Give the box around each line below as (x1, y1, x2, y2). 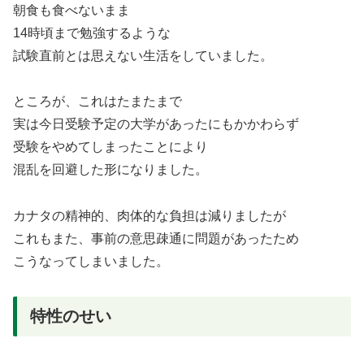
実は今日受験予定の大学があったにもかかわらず (13, 117, 299, 132)
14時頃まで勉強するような (13, 25, 171, 40)
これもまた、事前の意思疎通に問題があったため (13, 232, 299, 246)
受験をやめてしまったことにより (13, 140, 208, 154)
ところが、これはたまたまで (13, 94, 182, 109)
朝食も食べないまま (13, 2, 130, 17)
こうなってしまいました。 (13, 254, 169, 269)
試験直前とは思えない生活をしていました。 (13, 48, 273, 63)
